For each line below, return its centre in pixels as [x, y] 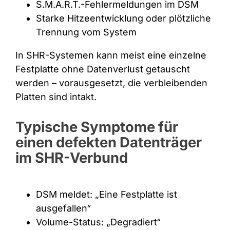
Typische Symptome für [97, 127]
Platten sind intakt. [56, 97]
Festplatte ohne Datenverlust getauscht [102, 69]
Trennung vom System [86, 32]
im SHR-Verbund [71, 157]
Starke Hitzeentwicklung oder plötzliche [123, 18]
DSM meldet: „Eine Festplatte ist [106, 194]
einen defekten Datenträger [108, 142]
